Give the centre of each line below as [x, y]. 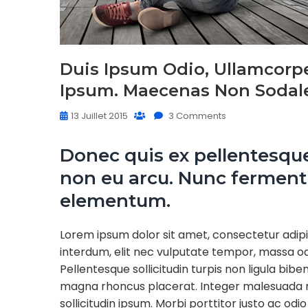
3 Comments [196, 116]
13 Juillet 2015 [99, 116]
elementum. [115, 201]
